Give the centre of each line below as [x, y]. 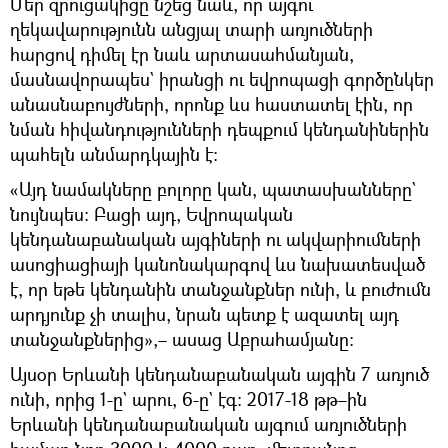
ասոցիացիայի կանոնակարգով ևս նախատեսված [217, 263]
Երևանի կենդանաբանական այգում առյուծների [208, 423]
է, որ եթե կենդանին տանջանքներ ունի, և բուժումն [220, 288]
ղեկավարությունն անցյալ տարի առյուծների [191, 28]
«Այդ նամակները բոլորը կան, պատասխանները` [213, 188]
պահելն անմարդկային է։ [114, 153]
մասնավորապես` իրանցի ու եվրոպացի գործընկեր [222, 78]
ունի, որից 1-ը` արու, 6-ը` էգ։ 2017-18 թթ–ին [188, 398]
